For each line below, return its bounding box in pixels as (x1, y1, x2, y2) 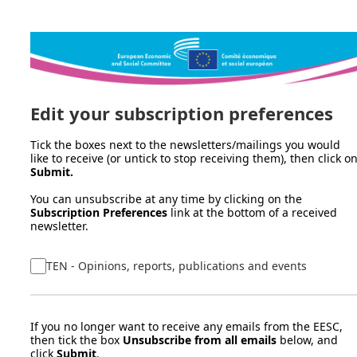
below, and (277, 331, 338, 347)
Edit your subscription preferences (30, 100, 333, 125)
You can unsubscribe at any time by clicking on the (30, 190, 302, 206)
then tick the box (30, 331, 123, 347)
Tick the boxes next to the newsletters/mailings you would (30, 136, 340, 152)
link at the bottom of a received (167, 204, 337, 220)
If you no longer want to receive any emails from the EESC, (30, 318, 343, 334)
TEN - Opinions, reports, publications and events (46, 257, 307, 273)
